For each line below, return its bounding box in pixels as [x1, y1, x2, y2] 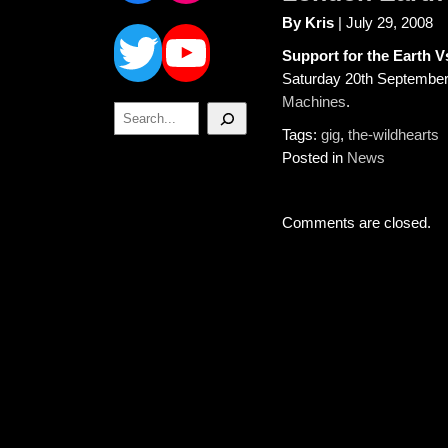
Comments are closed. [282, 214, 431, 231]
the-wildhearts [348, 126, 439, 143]
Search [113, 101, 148, 113]
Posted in [282, 149, 347, 166]
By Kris [282, 14, 334, 31]
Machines [282, 93, 346, 110]
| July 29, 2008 [334, 14, 433, 31]
